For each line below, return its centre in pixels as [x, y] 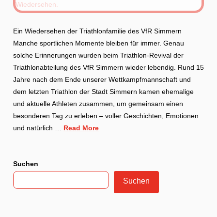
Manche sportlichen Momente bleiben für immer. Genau [98, 43]
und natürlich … [38, 128]
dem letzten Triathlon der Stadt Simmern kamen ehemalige [103, 92]
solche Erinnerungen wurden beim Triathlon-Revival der [98, 55]
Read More [81, 128]
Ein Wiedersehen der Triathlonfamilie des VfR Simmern [97, 31]
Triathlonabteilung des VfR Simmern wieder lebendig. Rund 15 [108, 67]
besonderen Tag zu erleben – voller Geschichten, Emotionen [106, 116]
